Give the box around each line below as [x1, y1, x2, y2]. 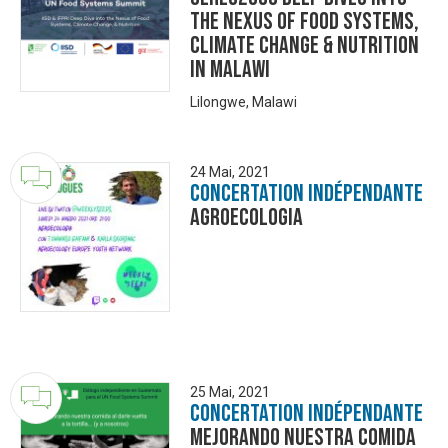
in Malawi [190, 55, 270, 84]
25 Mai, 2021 [190, 384, 270, 400]
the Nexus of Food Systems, [190, 7, 419, 36]
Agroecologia [190, 203, 303, 232]
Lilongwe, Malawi [190, 94, 297, 110]
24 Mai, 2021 [190, 164, 270, 180]
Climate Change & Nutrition [190, 31, 419, 60]
